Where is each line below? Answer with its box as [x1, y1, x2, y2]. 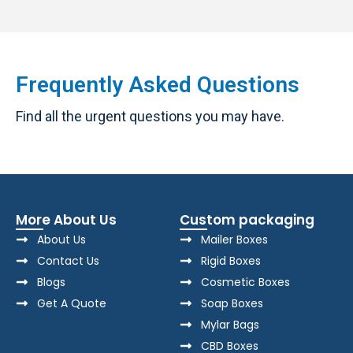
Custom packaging [180, 210, 315, 229]
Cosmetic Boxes [201, 273, 291, 290]
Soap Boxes [201, 295, 264, 311]
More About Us [16, 210, 117, 229]
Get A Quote [37, 295, 106, 311]
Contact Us [37, 252, 99, 269]
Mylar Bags [201, 316, 260, 333]
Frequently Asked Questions [16, 72, 299, 98]
